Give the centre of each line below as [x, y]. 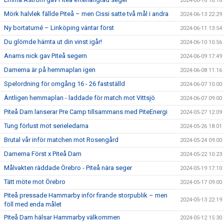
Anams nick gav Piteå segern [45, 55]
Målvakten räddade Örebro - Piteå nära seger [68, 167]
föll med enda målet [33, 204]
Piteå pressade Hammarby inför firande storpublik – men [86, 195]
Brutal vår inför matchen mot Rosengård [61, 139]
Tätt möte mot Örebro [35, 181]
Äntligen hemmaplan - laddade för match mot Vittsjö [79, 97]
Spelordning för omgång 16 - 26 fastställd [64, 83]
